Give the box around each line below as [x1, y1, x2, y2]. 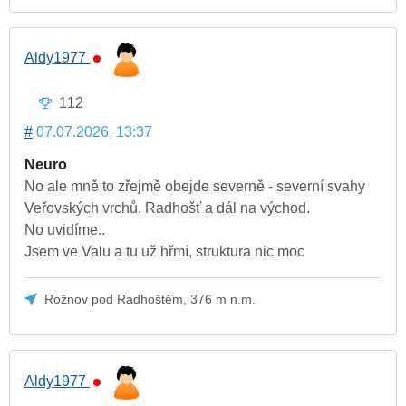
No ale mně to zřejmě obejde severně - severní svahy [24, 178, 365, 194]
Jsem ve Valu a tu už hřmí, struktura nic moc [24, 243, 304, 259]
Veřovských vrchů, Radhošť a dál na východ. [24, 199, 310, 216]
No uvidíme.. [24, 221, 105, 237]
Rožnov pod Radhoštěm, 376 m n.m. [44, 291, 256, 306]
